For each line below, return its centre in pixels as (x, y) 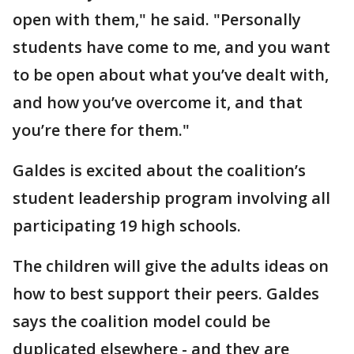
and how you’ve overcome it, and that (158, 102)
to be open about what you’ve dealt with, (171, 75)
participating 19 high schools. (127, 226)
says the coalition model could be (141, 321)
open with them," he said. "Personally (157, 19)
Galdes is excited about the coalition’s (159, 170)
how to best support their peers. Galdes (166, 294)
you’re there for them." (101, 130)
